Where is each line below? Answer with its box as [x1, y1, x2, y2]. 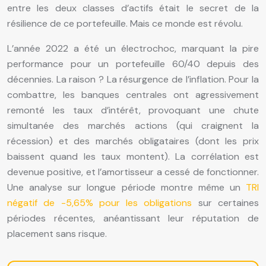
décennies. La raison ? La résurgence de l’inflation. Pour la [7, 73, 259, 86]
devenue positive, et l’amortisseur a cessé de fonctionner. [7, 166, 259, 179]
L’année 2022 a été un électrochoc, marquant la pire [7, 42, 259, 55]
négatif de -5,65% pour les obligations [7, 197, 192, 210]
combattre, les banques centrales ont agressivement [7, 88, 259, 102]
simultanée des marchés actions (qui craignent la [7, 119, 259, 132]
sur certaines [192, 197, 259, 210]
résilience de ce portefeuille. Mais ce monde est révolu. [7, 17, 243, 30]
